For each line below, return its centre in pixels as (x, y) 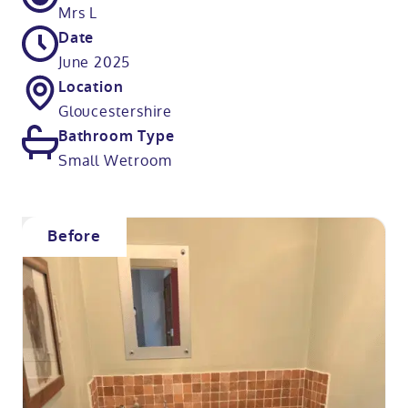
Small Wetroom (115, 160)
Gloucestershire (115, 111)
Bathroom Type (117, 136)
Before (74, 236)
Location (91, 87)
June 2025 (95, 62)
